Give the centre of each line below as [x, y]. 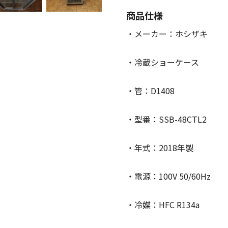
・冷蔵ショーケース [163, 62]
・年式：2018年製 [160, 148]
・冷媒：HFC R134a [163, 205]
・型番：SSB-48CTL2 [166, 119]
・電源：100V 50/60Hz [168, 176]
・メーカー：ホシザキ [167, 34]
